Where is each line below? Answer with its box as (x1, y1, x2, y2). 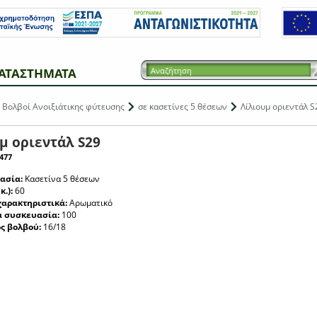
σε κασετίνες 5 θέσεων (138, 100, 227, 113)
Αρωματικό (67, 197, 113, 209)
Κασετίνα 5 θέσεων (23, 173, 100, 185)
